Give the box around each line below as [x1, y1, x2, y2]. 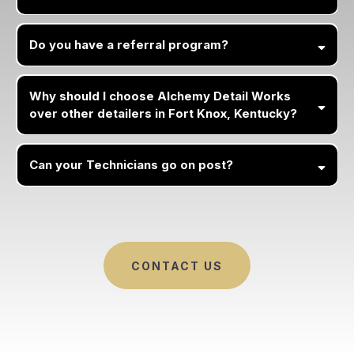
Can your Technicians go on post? [28, 156, 233, 172]
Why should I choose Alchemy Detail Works [28, 88, 291, 104]
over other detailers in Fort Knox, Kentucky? [28, 105, 297, 121]
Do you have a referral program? [28, 36, 228, 52]
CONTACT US [131, 259, 223, 273]
